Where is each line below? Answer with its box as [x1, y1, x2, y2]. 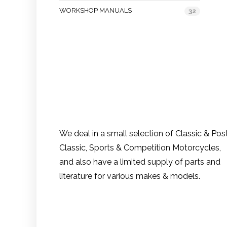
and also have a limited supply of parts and [59, 157, 220, 167]
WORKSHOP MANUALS [59, 7, 132, 14]
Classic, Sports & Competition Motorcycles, [59, 143, 221, 153]
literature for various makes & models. [59, 171, 200, 181]
